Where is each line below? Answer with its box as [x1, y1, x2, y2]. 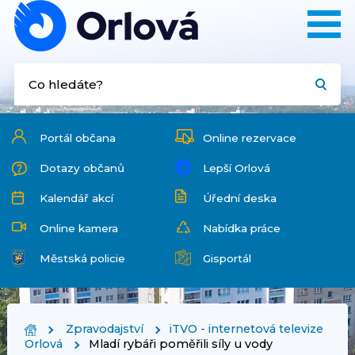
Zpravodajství [65, 322, 143, 337]
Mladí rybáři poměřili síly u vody [88, 337, 273, 352]
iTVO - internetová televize [169, 322, 323, 337]
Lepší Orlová [202, 162, 270, 174]
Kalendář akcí [40, 192, 113, 204]
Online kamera [40, 222, 118, 235]
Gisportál [202, 252, 251, 265]
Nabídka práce [202, 222, 281, 235]
